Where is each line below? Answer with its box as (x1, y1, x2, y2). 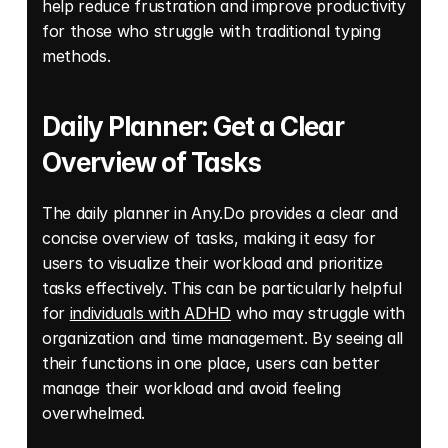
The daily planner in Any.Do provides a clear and (42, 202, 398, 223)
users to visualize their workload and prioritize (42, 252, 383, 273)
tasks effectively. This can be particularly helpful (42, 277, 402, 298)
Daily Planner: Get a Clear (42, 110, 344, 142)
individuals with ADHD (69, 302, 232, 323)
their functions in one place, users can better (42, 352, 380, 373)
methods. (42, 45, 116, 66)
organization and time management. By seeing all (42, 327, 403, 348)
